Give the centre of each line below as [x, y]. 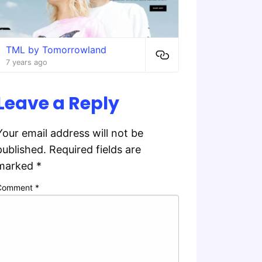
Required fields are [95, 149]
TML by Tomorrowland [56, 49]
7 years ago [26, 62]
